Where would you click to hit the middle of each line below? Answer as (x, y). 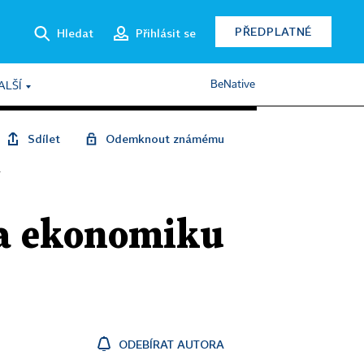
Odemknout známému (165, 139)
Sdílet (44, 139)
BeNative (233, 84)
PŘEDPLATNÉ (273, 31)
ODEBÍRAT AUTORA (171, 344)
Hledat (75, 32)
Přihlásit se (166, 32)
